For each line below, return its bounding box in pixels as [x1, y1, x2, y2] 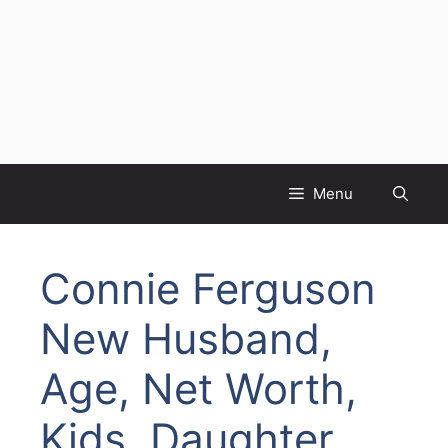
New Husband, [40, 313, 332, 365]
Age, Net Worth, [40, 363, 357, 415]
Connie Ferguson [40, 263, 376, 315]
